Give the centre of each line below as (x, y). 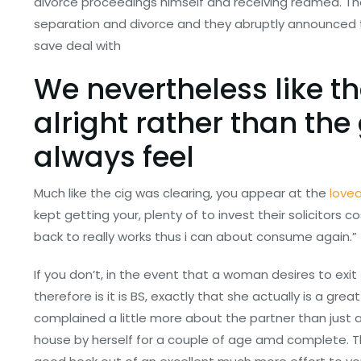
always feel (114, 157)
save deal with (77, 46)
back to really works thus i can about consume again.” (195, 237)
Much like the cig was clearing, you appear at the (182, 193)
